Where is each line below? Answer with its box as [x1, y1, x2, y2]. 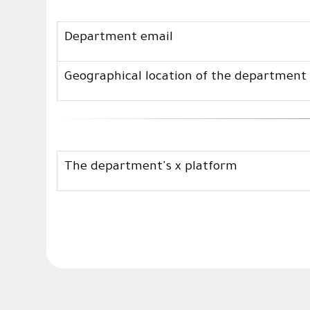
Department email [64, 31, 174, 46]
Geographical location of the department [64, 71, 307, 85]
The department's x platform [64, 161, 238, 175]
